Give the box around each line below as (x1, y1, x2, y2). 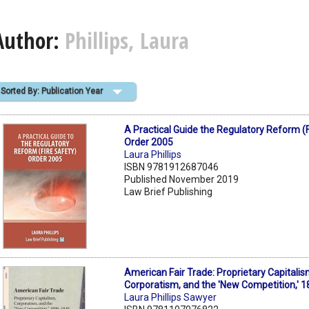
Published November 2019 (124, 173, 239, 185)
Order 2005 (124, 136, 174, 148)
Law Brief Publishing (124, 186, 213, 197)
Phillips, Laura (65, 26, 189, 56)
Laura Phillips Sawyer (124, 291, 217, 303)
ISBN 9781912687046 (124, 161, 219, 172)
